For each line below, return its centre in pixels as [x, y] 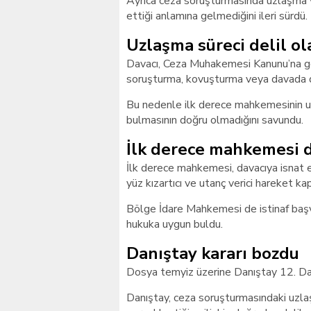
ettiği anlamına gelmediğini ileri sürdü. [217, 16]
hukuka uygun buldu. [175, 224]
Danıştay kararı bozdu [213, 253]
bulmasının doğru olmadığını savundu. [215, 120]
